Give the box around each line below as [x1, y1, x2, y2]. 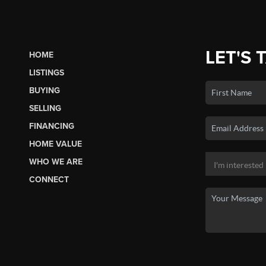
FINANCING [28, 121, 74, 131]
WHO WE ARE [28, 156, 83, 167]
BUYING [28, 85, 60, 96]
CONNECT [28, 174, 69, 185]
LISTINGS [28, 67, 64, 78]
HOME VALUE [28, 138, 82, 149]
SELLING [28, 103, 61, 113]
